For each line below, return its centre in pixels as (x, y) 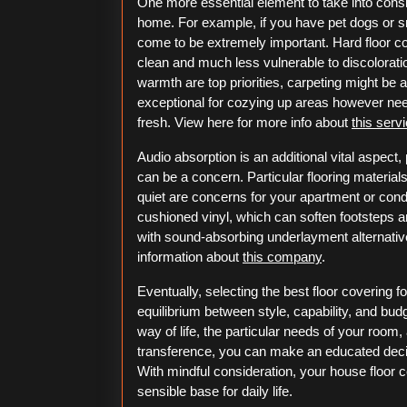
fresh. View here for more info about (244, 122)
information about (190, 257)
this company (282, 257)
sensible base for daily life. (215, 391)
